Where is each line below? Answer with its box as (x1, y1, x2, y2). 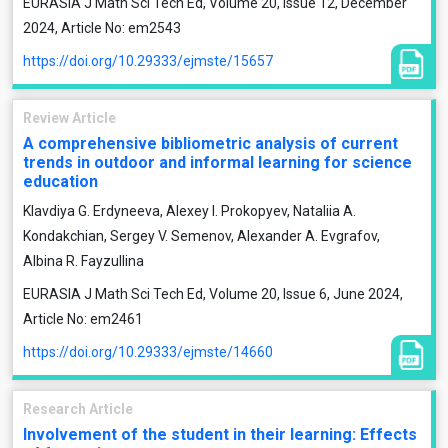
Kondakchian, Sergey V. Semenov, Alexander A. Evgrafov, (23, 228, 380, 244)
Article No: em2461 (23, 311, 143, 327)
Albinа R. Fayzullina (23, 253, 144, 269)
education (23, 172, 98, 191)
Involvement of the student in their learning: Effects (23, 425, 417, 444)
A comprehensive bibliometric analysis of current (23, 134, 398, 153)
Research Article (23, 401, 133, 417)
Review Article (23, 110, 116, 126)
